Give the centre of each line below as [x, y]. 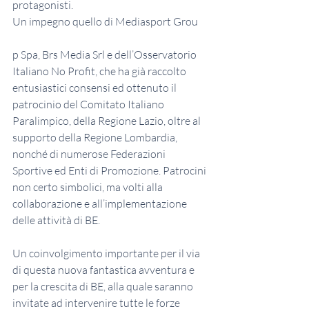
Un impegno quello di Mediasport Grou [105, 22]
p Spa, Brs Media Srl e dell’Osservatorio [106, 55]
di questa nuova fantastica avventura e [104, 270]
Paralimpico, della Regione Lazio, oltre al [108, 121]
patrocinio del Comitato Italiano [89, 104]
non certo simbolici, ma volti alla [89, 187]
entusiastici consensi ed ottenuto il [96, 88]
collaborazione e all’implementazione [101, 204]
